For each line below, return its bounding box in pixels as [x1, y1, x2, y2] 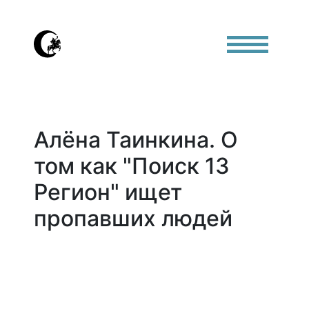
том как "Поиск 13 [34, 152, 230, 179]
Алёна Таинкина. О [34, 126, 238, 153]
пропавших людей [34, 205, 232, 232]
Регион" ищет [34, 179, 182, 206]
